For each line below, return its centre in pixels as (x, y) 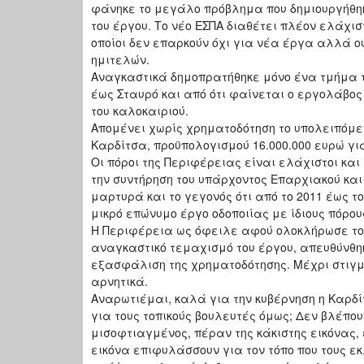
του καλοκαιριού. (140, 111)
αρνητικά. (119, 282)
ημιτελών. (122, 60)
